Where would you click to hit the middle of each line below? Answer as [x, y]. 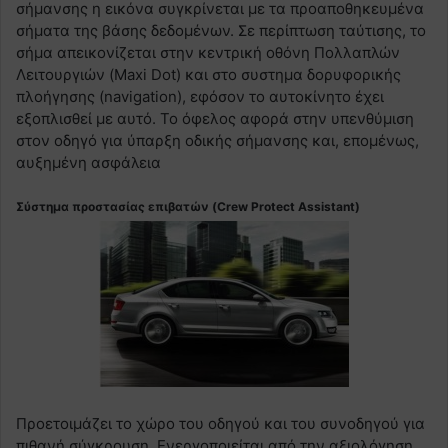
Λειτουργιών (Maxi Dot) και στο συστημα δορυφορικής [208, 75]
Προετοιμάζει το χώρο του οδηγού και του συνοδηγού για [220, 424]
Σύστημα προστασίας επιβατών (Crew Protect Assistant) [188, 207]
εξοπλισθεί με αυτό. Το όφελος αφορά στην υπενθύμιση [215, 119]
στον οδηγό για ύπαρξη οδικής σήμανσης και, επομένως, [217, 141]
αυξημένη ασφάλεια [88, 163]
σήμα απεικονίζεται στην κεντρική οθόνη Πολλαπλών [208, 53]
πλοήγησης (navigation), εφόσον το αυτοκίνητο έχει [200, 97]
